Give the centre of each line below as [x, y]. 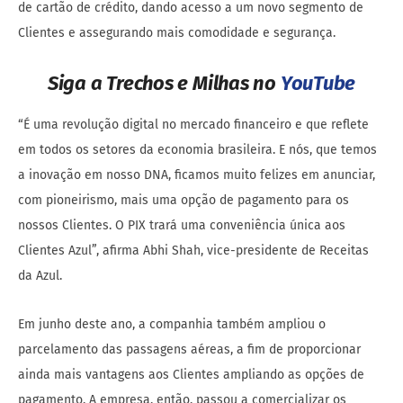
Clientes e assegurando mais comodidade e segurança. [179, 33]
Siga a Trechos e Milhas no [164, 84]
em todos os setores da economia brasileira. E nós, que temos [197, 150]
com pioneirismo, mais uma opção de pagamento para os [184, 201]
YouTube [318, 84]
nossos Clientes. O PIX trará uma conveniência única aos [182, 226]
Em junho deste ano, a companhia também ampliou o [172, 325]
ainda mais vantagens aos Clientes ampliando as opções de [191, 375]
